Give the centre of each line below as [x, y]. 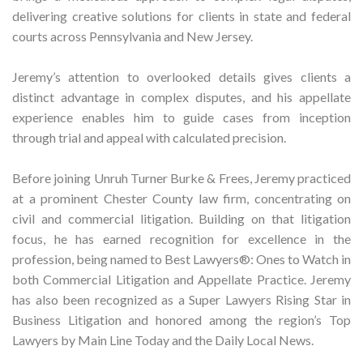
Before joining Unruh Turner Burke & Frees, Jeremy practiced [181, 178]
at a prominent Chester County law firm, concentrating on [181, 199]
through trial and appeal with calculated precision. [149, 138]
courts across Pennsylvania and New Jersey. [132, 36]
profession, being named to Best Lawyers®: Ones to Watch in [181, 259]
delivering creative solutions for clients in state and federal [181, 16]
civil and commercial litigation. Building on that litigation [181, 219]
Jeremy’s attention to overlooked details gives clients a [181, 77]
